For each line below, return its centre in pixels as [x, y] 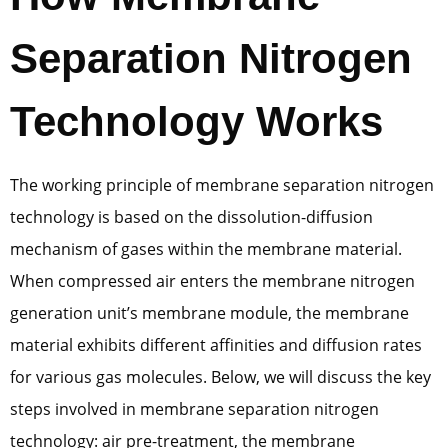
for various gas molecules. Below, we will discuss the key [220, 377]
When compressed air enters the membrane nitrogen [212, 281]
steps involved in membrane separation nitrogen [194, 409]
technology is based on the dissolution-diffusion [191, 217]
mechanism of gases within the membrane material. [206, 249]
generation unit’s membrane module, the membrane [209, 313]
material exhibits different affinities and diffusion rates [216, 345]
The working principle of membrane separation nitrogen [222, 185]
